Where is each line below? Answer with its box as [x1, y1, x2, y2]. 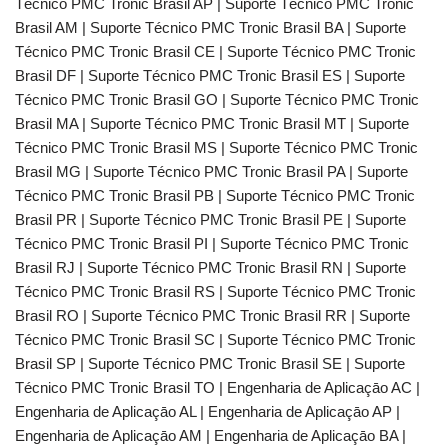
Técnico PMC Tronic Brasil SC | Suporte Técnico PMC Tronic [15, 331, 416, 348]
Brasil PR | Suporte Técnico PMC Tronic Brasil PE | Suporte [15, 211, 406, 228]
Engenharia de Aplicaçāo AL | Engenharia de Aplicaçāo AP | [15, 403, 400, 420]
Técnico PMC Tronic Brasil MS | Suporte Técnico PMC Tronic [15, 139, 418, 156]
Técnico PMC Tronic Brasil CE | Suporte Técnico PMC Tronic [15, 43, 416, 60]
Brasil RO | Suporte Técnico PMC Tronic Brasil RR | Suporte [15, 307, 410, 324]
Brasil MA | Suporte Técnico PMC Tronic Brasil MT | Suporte [15, 115, 409, 132]
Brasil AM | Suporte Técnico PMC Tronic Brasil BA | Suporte [15, 19, 406, 36]
